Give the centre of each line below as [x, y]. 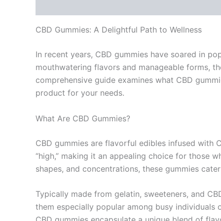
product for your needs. [80, 93]
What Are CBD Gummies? [83, 118]
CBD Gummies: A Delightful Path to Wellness [119, 30]
